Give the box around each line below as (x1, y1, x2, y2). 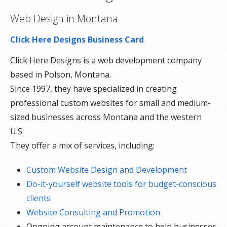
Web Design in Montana (10, 12, 118, 25)
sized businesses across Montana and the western (10, 111, 202, 123)
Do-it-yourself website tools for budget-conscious (26, 178, 216, 190)
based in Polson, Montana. (10, 69, 111, 80)
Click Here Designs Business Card (10, 34, 144, 45)
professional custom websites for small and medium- (10, 97, 211, 108)
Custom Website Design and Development (26, 164, 187, 175)
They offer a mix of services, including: (10, 140, 155, 151)
